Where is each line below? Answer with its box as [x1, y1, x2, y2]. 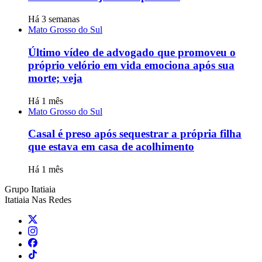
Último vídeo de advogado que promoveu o [28, 46, 236, 58]
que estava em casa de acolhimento [28, 140, 194, 153]
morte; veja [28, 71, 82, 84]
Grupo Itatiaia [5, 184, 56, 195]
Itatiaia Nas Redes [5, 195, 71, 205]
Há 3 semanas [28, 14, 80, 25]
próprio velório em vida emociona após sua [28, 58, 235, 71]
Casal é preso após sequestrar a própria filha [28, 127, 242, 140]
